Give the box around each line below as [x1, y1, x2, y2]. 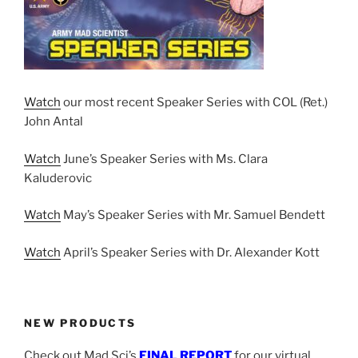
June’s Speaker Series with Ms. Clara [61, 151, 268, 166]
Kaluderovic [24, 170, 92, 185]
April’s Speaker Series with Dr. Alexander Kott [61, 245, 320, 260]
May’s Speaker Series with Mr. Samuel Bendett [61, 208, 325, 222]
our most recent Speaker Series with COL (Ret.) [61, 95, 328, 109]
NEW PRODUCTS [24, 316, 137, 329]
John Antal [24, 114, 83, 129]
